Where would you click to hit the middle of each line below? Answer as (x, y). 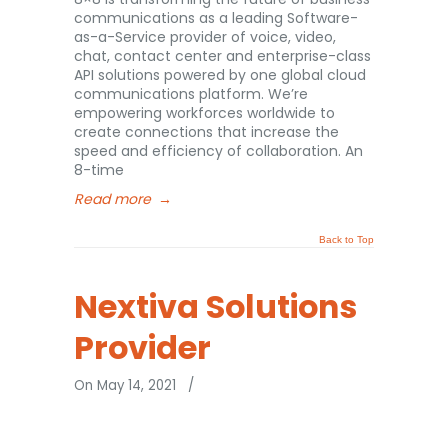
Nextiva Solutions (215, 306)
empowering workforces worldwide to (204, 113)
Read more (112, 199)
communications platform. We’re (191, 94)
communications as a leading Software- (216, 18)
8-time (99, 170)
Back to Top (346, 239)
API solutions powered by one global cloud (220, 75)
